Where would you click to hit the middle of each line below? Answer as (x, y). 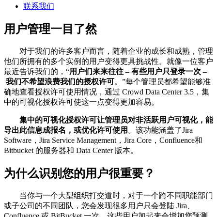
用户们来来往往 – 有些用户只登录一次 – (138, 71)
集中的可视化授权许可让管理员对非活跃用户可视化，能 (108, 120)
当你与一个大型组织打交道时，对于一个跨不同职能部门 (108, 195)
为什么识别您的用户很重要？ (79, 173)
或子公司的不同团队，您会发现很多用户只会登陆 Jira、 (99, 205)
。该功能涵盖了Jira (160, 130)
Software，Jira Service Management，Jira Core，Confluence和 (103, 140)
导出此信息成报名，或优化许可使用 (66, 130)
